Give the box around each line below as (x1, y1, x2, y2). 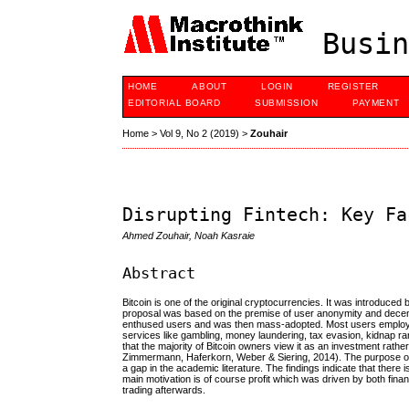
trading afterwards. (122, 383, 206, 395)
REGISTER (327, 81, 379, 91)
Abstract (122, 263, 196, 282)
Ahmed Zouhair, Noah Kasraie (122, 230, 256, 242)
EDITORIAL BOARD (128, 98, 221, 108)
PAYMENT (352, 98, 400, 108)
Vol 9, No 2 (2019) (160, 128, 240, 140)
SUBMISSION (255, 98, 319, 108)
